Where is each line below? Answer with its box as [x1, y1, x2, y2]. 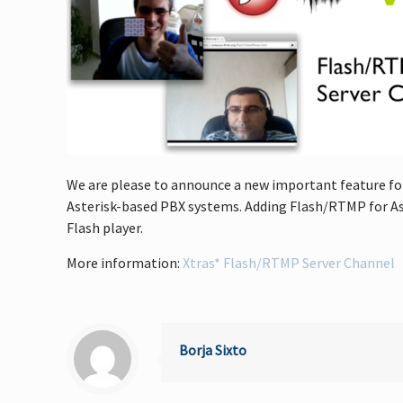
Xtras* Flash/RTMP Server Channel [183, 254, 396, 272]
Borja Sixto [179, 341, 247, 359]
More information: [67, 254, 184, 272]
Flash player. [67, 219, 144, 237]
